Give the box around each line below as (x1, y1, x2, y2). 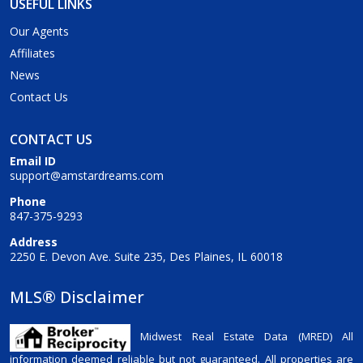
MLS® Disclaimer (10, 285, 144, 308)
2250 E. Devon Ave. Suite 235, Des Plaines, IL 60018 (10, 248, 283, 264)
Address (10, 233, 58, 250)
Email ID (10, 152, 56, 169)
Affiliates (10, 45, 55, 61)
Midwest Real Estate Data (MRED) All (130, 329, 353, 344)
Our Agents (10, 23, 69, 39)
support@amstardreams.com (10, 167, 164, 183)
